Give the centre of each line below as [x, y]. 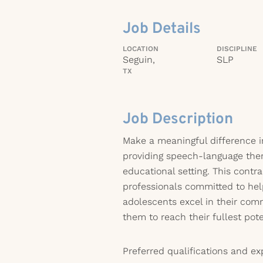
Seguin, [139, 60]
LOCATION [141, 49]
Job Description [178, 119]
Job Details [162, 29]
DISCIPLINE [237, 49]
